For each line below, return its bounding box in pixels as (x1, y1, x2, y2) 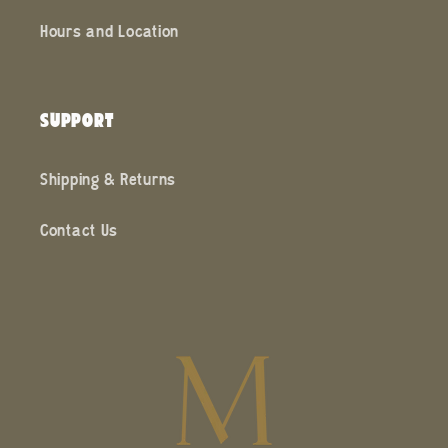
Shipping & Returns (40, 173, 176, 191)
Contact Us (40, 224, 119, 242)
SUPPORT (40, 108, 114, 132)
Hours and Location (40, 25, 179, 43)
